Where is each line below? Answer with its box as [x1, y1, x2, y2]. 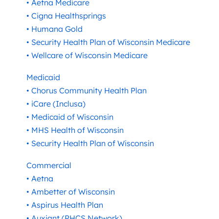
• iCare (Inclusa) [26, 98, 86, 109]
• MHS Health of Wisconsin [26, 125, 124, 135]
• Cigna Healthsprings [26, 10, 106, 21]
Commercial [26, 160, 71, 170]
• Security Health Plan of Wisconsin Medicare [26, 37, 190, 47]
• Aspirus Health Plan [26, 199, 103, 210]
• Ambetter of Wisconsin [26, 186, 115, 197]
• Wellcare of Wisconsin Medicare [26, 50, 148, 60]
